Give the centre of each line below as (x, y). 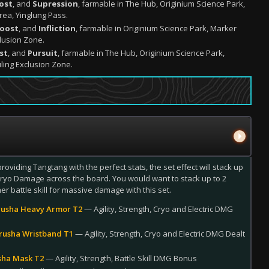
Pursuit (43, 53)
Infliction (57, 28)
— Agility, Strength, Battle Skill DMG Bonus (120, 258)
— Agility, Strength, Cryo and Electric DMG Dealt (159, 234)
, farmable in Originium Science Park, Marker (156, 28)
